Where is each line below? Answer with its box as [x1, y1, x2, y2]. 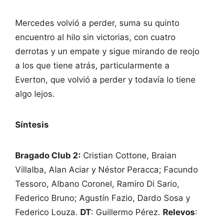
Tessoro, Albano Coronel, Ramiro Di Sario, [15, 178, 179, 189]
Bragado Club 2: [15, 150, 81, 160]
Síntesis [15, 119, 49, 130]
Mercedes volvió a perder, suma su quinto [15, 18, 179, 28]
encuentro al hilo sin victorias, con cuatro [15, 32, 175, 42]
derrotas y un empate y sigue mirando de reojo [15, 46, 199, 56]
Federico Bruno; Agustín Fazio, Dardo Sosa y [15, 193, 190, 203]
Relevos [163, 207, 195, 217]
